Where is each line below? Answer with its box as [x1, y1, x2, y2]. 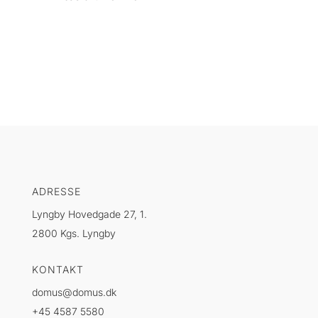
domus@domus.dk [31, 286, 116, 298]
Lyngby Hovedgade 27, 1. [31, 208, 147, 220]
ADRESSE [31, 185, 81, 197]
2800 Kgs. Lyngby [31, 227, 116, 239]
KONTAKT [31, 263, 84, 275]
